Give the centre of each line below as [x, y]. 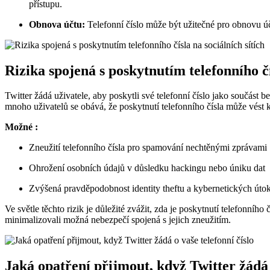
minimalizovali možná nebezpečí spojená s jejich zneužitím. [118, 220]
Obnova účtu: [57, 24]
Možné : [21, 127]
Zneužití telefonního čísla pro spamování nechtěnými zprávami [148, 148]
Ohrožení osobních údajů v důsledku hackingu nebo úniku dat [147, 168]
